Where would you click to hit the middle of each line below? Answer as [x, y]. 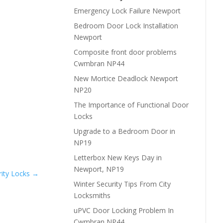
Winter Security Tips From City [122, 184]
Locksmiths [92, 195]
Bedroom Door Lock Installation [126, 25]
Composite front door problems [125, 52]
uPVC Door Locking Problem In [123, 210]
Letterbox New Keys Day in [117, 157]
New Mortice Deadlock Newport [126, 78]
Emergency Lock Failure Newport [127, 10]
